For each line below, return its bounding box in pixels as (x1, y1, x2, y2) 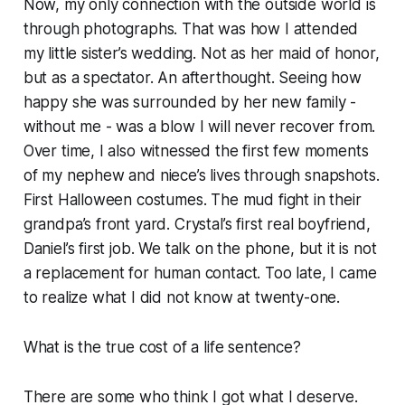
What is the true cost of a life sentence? (23, 338, 301, 357)
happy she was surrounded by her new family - (23, 93, 357, 112)
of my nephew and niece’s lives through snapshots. (23, 166, 380, 185)
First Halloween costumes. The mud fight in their (23, 191, 362, 210)
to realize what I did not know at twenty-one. (23, 288, 341, 307)
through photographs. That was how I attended (23, 20, 359, 39)
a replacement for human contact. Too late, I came (23, 264, 377, 283)
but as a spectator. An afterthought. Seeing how (23, 69, 362, 88)
